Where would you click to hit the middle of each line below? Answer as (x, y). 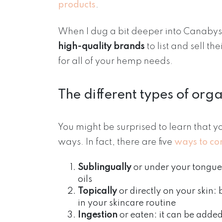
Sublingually (105, 167)
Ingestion (98, 215)
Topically (97, 191)
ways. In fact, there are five (116, 142)
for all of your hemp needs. (115, 62)
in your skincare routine (127, 203)
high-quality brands (101, 47)
